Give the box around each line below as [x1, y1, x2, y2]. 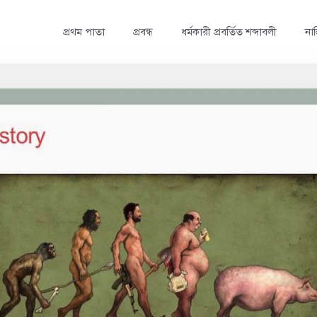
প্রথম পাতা [62, 25, 105, 38]
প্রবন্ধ [132, 25, 153, 38]
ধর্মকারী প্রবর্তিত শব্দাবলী [180, 25, 277, 38]
